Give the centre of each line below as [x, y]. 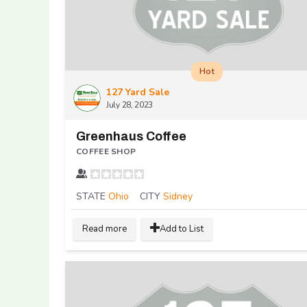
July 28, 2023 [130, 105]
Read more [105, 229]
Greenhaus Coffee [131, 136]
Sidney [178, 196]
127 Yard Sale [138, 92]
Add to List [182, 229]
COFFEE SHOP [106, 151]
